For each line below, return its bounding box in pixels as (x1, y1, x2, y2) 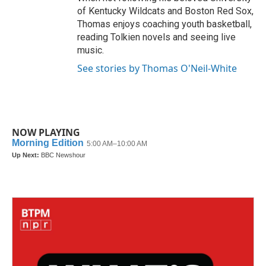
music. (77, 44, 104, 56)
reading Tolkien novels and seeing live (77, 31, 236, 43)
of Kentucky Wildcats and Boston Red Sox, (77, 5, 254, 17)
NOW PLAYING (12, 125, 80, 139)
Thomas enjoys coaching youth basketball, (77, 18, 252, 30)
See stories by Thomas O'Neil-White (77, 61, 237, 75)
